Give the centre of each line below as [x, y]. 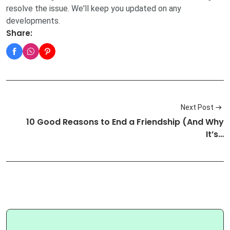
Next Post [197, 108]
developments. [33, 21]
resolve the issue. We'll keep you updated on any [94, 9]
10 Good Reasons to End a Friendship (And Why [125, 122]
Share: [19, 33]
